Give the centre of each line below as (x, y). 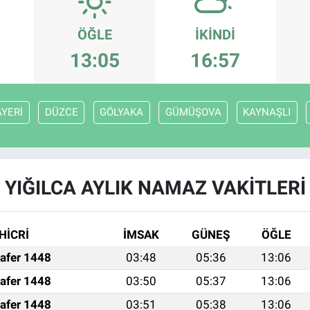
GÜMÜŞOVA (193, 112)
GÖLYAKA (121, 112)
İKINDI (216, 35)
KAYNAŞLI (267, 112)
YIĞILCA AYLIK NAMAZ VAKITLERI (155, 188)
